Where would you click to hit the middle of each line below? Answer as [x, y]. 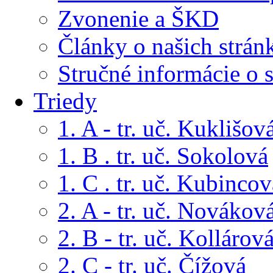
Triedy [65, 101]
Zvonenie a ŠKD [138, 18]
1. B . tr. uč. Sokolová [163, 155]
